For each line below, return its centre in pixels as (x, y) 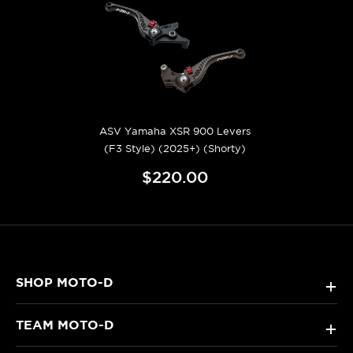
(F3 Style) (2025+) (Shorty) (175, 148)
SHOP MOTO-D (65, 282)
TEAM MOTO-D (65, 324)
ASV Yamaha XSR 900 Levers (175, 131)
